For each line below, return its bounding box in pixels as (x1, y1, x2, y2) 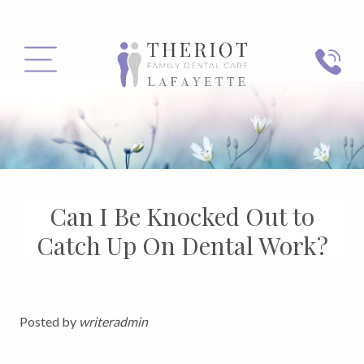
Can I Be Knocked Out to (50, 199, 314, 232)
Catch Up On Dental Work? (36, 228, 328, 262)
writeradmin (79, 313, 148, 329)
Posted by (19, 313, 79, 329)
